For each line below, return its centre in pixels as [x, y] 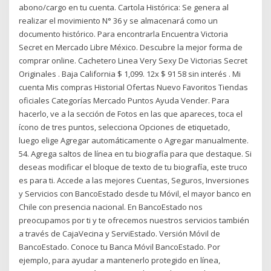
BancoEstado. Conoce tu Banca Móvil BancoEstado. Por [120, 247]
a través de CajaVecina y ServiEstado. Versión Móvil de [120, 233]
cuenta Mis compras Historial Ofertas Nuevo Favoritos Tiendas [134, 87]
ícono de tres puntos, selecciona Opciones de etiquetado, [125, 127]
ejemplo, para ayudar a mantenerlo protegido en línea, [120, 260]
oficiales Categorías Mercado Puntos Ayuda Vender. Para [124, 100]
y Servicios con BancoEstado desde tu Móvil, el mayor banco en [135, 193]
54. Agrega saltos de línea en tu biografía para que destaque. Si [135, 153]
